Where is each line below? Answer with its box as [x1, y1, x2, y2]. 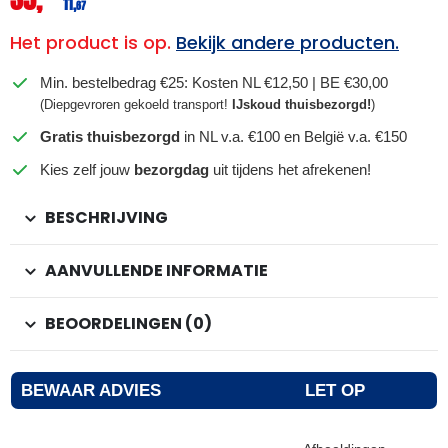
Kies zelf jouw [40, 161, 134, 179]
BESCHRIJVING [45, 206, 168, 230]
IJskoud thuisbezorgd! [232, 97, 371, 113]
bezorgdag [134, 161, 209, 179]
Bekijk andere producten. [176, 30, 399, 56]
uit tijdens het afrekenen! [209, 161, 371, 179]
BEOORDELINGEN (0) [45, 312, 212, 336]
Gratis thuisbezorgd [40, 128, 180, 146]
